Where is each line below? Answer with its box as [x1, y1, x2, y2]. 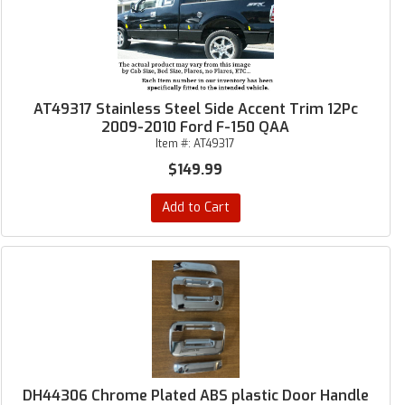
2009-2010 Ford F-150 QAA [101, 118, 290, 137]
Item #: [155, 137, 194, 151]
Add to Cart [161, 199, 230, 216]
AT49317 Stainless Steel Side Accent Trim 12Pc [33, 99, 358, 118]
